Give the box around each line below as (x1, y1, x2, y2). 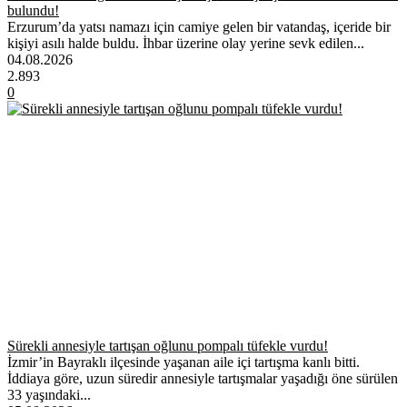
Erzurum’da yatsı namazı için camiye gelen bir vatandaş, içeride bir (7, 18, 391, 35)
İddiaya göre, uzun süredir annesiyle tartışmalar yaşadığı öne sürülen (7, 370, 398, 386)
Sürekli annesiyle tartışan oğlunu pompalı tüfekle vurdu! (7, 337, 328, 353)
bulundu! (7, 2, 59, 18)
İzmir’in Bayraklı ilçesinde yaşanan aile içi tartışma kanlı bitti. (7, 353, 360, 370)
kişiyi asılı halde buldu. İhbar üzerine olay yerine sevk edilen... (7, 35, 364, 51)
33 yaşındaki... (7, 386, 91, 402)
